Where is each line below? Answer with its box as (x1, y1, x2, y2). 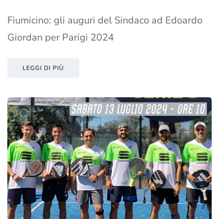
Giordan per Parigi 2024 (7, 31, 114, 44)
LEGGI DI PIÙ (22, 64, 64, 72)
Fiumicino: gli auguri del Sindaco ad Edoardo (7, 14, 202, 27)
